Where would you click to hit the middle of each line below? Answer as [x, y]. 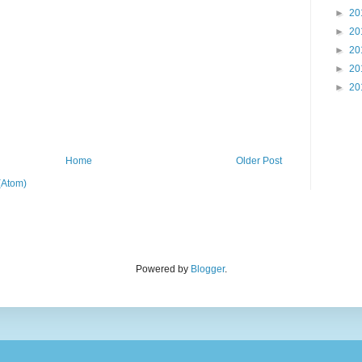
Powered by [163, 269]
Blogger [207, 269]
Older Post [259, 161]
